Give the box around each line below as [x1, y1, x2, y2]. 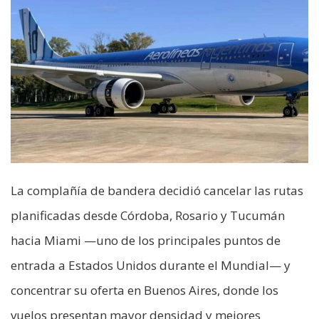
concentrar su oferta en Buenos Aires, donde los [11, 282, 278, 299]
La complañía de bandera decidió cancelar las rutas [11, 182, 303, 199]
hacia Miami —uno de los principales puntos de [11, 232, 281, 249]
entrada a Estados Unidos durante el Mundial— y [11, 257, 291, 274]
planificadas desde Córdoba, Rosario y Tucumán [11, 207, 285, 224]
